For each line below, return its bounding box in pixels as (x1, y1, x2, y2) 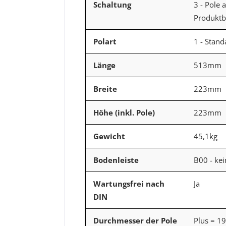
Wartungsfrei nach (93, 178, 164, 189)
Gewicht (93, 131, 125, 141)
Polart (93, 36, 117, 46)
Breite (93, 83, 117, 94)
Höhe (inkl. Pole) (93, 107, 155, 118)
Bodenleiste (93, 154, 139, 165)
